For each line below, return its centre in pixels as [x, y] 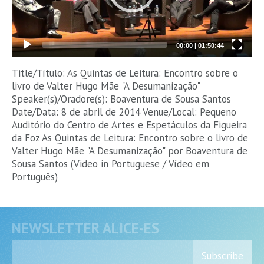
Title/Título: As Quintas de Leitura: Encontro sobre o [125, 73]
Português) [35, 176]
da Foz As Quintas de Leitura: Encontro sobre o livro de [130, 138]
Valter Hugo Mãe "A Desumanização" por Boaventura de [130, 151]
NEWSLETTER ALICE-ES [85, 228]
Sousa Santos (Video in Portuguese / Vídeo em [110, 164]
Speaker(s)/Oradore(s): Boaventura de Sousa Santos [121, 99]
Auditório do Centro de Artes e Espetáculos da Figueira [129, 125]
